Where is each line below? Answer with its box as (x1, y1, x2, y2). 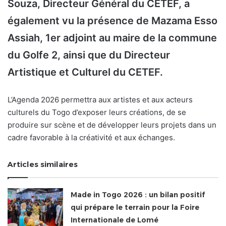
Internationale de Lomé (71, 215, 159, 225)
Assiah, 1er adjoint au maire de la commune (8, 32, 217, 44)
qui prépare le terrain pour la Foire (71, 203, 200, 212)
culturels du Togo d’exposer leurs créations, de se (8, 107, 186, 118)
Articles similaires (8, 159, 78, 169)
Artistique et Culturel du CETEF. (8, 66, 163, 79)
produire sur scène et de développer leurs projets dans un (8, 120, 216, 130)
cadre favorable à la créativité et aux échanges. (8, 133, 175, 143)
